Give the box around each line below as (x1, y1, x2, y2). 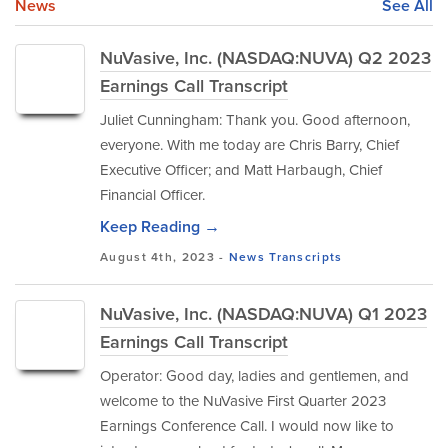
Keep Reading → (100, 215, 220, 238)
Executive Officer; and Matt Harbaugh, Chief (100, 159, 382, 181)
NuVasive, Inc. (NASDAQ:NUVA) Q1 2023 (100, 301, 427, 327)
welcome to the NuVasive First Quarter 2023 (100, 390, 386, 412)
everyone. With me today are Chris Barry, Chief (100, 134, 399, 156)
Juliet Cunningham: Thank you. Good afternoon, (100, 109, 410, 131)
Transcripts (269, 248, 343, 266)
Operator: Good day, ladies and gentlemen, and (100, 365, 409, 387)
